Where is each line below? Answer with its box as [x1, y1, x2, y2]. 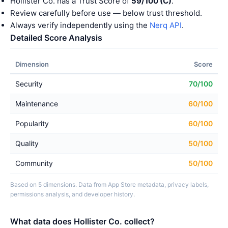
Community [15, 159, 53, 167]
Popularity [15, 119, 49, 128]
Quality [15, 139, 39, 148]
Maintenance [15, 99, 58, 108]
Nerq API [150, 20, 182, 30]
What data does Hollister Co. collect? [10, 216, 155, 226]
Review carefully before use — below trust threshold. [10, 8, 202, 18]
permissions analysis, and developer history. [10, 190, 135, 198]
